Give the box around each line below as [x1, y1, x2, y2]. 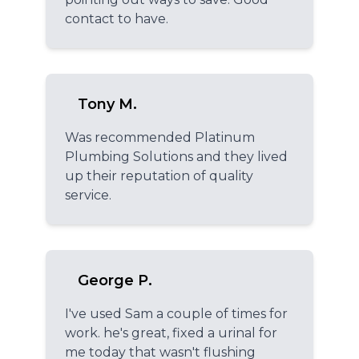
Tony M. [78, 95, 137, 113]
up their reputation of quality [65, 167, 253, 184]
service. [65, 187, 111, 203]
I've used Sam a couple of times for [65, 305, 288, 321]
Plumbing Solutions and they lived [65, 148, 288, 164]
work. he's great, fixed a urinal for [65, 325, 277, 341]
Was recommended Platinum [65, 129, 255, 145]
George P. [78, 271, 152, 289]
